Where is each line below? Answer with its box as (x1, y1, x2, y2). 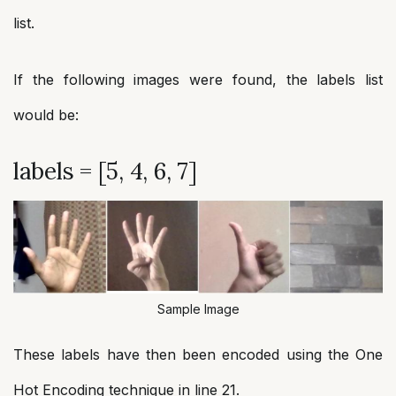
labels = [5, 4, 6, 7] (13, 156, 197, 186)
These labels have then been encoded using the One (13, 345, 383, 363)
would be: (13, 106, 79, 124)
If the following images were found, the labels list (13, 71, 383, 88)
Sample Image (156, 301, 240, 316)
